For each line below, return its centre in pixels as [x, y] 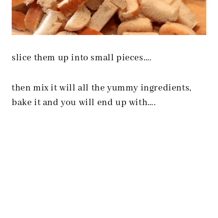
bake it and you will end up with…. [84, 103]
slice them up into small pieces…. [82, 58]
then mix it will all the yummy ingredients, [102, 88]
